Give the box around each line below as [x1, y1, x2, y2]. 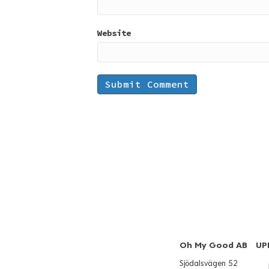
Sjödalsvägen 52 [180, 259, 238, 268]
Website [97, 27, 131, 38]
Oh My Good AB [180, 240, 247, 250]
